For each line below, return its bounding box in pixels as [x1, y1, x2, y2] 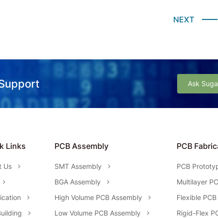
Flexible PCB [177, 193, 217, 201]
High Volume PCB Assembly [54, 193, 142, 201]
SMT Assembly [54, 162, 102, 170]
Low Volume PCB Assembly [54, 209, 141, 217]
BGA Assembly [54, 178, 101, 186]
